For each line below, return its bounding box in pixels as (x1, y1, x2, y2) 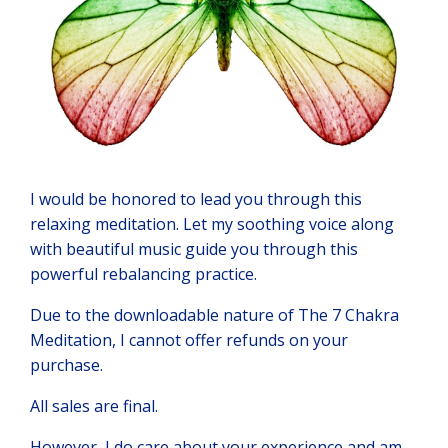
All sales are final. (30, 394, 158, 417)
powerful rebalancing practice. (30, 262, 257, 285)
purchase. (30, 353, 107, 376)
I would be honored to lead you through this (30, 187, 362, 210)
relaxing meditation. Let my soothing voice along (30, 212, 394, 235)
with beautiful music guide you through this (30, 237, 358, 260)
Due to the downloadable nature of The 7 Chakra (30, 303, 399, 326)
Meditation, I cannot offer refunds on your (30, 328, 348, 351)
